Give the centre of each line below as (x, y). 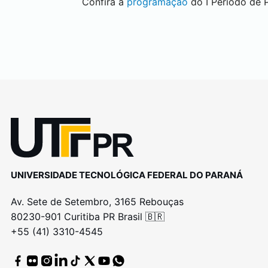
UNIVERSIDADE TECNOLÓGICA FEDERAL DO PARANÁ (127, 175)
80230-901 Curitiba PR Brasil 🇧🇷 (87, 216)
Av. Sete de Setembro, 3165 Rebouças (97, 201)
